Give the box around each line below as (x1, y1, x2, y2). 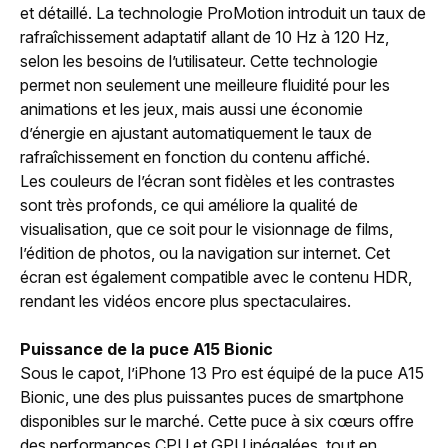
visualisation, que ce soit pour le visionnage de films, (20, 218, 393, 239)
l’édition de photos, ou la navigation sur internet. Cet (20, 242, 390, 263)
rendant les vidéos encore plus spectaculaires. (20, 290, 351, 311)
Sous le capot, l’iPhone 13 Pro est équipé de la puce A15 (20, 362, 424, 383)
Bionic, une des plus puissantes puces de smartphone (20, 386, 404, 407)
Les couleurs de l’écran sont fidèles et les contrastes (20, 170, 395, 191)
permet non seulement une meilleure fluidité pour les (20, 74, 390, 95)
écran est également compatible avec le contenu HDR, (20, 266, 412, 287)
